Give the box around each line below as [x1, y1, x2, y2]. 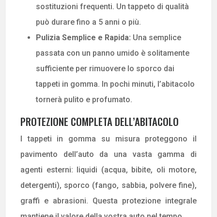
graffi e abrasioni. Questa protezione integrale [20, 196, 197, 205]
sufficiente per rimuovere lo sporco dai [36, 63, 174, 73]
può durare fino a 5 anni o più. [36, 17, 141, 27]
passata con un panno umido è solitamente [36, 48, 189, 58]
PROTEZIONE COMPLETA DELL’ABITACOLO [20, 113, 179, 129]
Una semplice [133, 32, 181, 42]
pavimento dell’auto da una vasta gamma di [20, 149, 197, 159]
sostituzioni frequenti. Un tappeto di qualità [36, 1, 189, 11]
